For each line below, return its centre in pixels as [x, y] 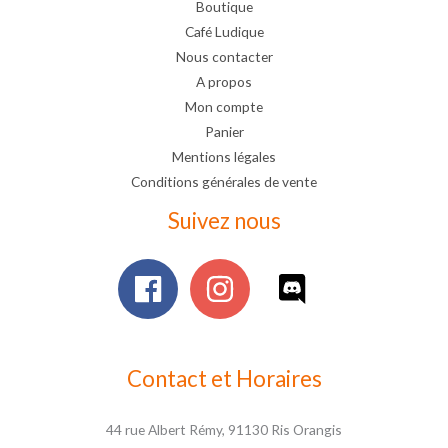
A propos [224, 81]
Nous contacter [224, 56]
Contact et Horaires [224, 378]
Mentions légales [224, 156]
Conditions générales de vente [224, 181]
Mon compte [224, 106]
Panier [224, 131]
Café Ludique [224, 31]
